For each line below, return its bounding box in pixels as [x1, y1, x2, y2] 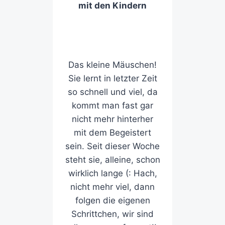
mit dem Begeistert [74, 128, 151, 138]
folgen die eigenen [75, 195, 150, 206]
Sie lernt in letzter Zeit [68, 73, 157, 84]
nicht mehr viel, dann [70, 182, 155, 192]
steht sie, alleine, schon [65, 155, 160, 165]
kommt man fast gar [72, 100, 153, 111]
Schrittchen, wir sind [71, 209, 154, 219]
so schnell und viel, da [67, 87, 158, 97]
